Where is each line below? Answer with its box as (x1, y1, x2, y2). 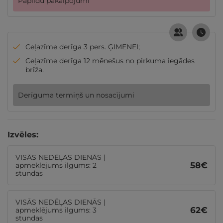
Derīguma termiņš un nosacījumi (18, 91, 134, 100)
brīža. (25, 65, 44, 74)
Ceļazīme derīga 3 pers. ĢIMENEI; (25, 42, 140, 51)
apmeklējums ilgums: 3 (15, 206, 97, 215)
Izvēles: (7, 130, 38, 139)
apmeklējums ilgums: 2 (15, 161, 97, 170)
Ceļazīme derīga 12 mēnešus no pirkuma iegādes (25, 56, 195, 65)
